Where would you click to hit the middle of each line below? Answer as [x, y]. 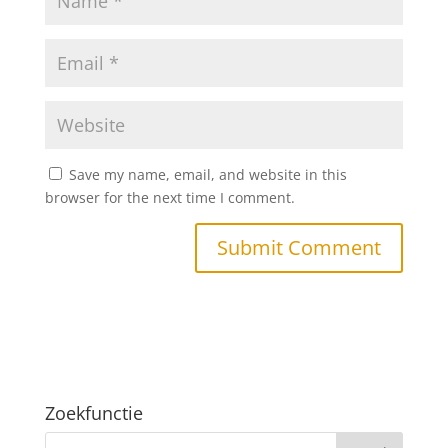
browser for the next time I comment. [169, 197]
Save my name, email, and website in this [207, 174]
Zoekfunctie [93, 412]
